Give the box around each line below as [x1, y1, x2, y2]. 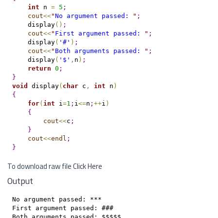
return [27, 64, 51, 72]
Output [7, 174, 33, 187]
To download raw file [7, 161, 73, 172]
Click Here [73, 161, 102, 172]
